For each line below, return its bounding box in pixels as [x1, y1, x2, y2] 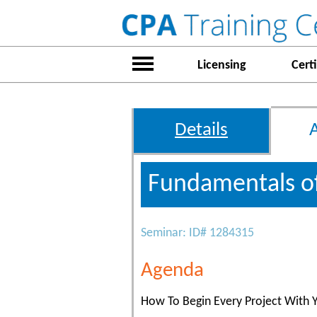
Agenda [141, 260, 204, 281]
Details [175, 121, 228, 140]
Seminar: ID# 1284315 [141, 226, 254, 240]
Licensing [197, 59, 246, 72]
